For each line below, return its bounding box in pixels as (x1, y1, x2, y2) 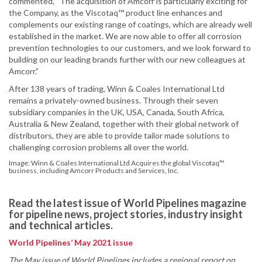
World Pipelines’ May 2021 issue (9, 237, 133, 248)
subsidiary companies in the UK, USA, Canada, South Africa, (9, 107, 225, 118)
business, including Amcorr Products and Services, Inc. (9, 166, 179, 175)
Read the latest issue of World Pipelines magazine (9, 196, 246, 210)
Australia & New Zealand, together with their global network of (9, 119, 239, 129)
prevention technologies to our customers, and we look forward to (9, 43, 251, 53)
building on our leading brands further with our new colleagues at (9, 54, 246, 65)
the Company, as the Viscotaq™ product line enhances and (9, 8, 222, 18)
